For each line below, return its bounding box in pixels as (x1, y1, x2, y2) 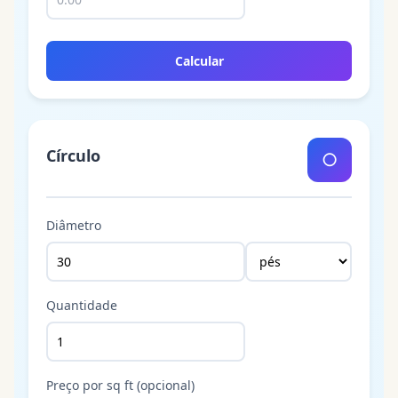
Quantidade (46, 296, 117, 314)
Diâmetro (46, 216, 101, 234)
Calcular (174, 52, 224, 69)
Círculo (46, 145, 100, 167)
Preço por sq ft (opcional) (46, 376, 195, 394)
